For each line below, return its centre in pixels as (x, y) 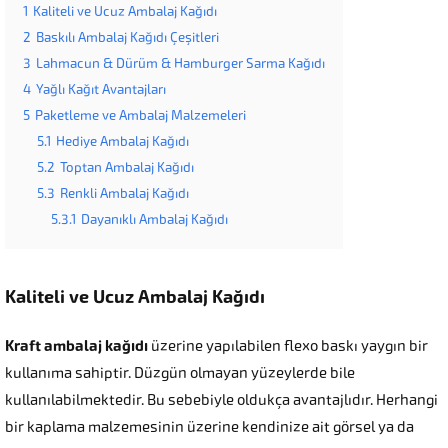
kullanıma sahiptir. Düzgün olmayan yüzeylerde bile (180, 373)
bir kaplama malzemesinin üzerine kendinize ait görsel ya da (209, 427)
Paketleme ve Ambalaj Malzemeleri (140, 115)
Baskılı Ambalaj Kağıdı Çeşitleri (127, 37)
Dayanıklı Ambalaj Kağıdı (154, 219)
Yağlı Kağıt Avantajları (101, 89)
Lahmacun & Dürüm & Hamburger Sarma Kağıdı (180, 63)
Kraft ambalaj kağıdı (78, 346)
